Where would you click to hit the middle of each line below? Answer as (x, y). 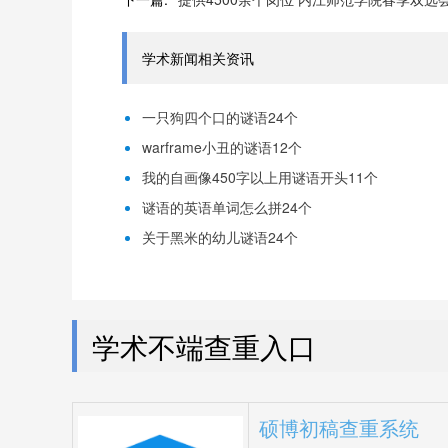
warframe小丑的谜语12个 (222, 147)
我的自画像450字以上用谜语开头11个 (260, 177)
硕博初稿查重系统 (339, 427)
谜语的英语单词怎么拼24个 (227, 207)
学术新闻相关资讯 (198, 58)
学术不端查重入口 (204, 346)
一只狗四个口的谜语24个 (220, 117)
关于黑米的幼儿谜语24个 (220, 237)
